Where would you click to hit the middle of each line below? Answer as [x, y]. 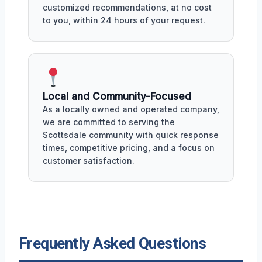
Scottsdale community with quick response [131, 135]
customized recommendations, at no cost [127, 8]
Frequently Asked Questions [113, 244]
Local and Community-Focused [117, 97]
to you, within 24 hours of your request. [124, 20]
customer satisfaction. [89, 161]
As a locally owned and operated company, [131, 109]
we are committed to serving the [109, 122]
